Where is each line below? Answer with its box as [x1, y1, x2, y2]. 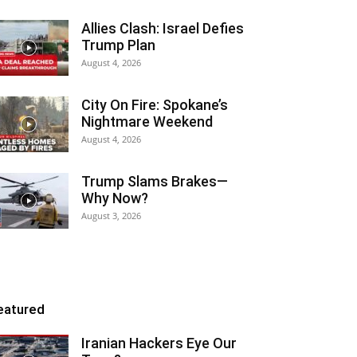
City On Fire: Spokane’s [81, 96, 228, 113]
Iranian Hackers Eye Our [81, 335, 237, 351]
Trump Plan [81, 37, 155, 53]
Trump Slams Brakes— [81, 173, 228, 190]
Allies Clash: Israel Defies [81, 20, 244, 37]
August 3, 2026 [81, 210, 141, 222]
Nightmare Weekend [81, 113, 213, 130]
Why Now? [81, 190, 148, 206]
